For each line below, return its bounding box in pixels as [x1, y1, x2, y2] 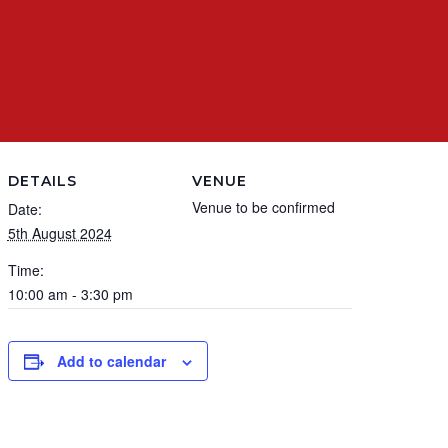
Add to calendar [56, 351, 166, 372]
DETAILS [7, 172, 77, 191]
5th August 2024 [7, 223, 112, 244]
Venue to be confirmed [191, 197, 335, 218]
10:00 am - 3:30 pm [7, 284, 133, 305]
